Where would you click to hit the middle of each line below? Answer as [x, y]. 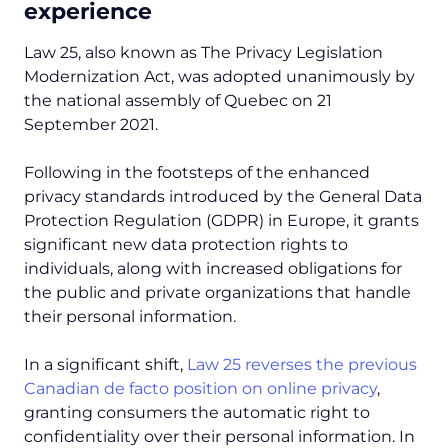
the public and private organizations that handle [217, 293]
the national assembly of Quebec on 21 [178, 101]
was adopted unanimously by [296, 77]
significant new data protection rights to [186, 245]
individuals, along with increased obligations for [213, 269]
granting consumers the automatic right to [197, 413]
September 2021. [93, 125]
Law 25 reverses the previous [302, 365]
